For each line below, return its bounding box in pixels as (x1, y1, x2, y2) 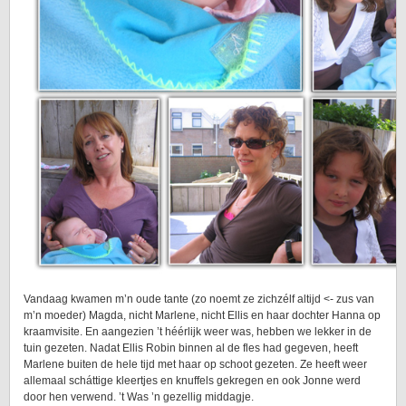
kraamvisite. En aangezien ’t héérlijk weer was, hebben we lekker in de (24, 325, 372, 338)
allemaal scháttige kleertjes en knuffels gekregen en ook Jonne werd (24, 374, 361, 387)
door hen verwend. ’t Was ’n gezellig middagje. (24, 391, 254, 403)
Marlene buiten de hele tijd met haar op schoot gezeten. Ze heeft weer (24, 358, 367, 371)
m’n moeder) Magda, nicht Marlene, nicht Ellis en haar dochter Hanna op (24, 309, 381, 322)
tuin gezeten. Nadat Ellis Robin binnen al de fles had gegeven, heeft (24, 342, 358, 354)
